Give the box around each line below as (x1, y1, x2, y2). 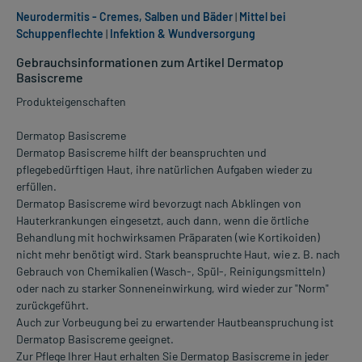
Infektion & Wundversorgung (110, 27, 255, 41)
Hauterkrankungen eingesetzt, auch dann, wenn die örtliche (16, 213, 309, 228)
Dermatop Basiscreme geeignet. (16, 332, 174, 347)
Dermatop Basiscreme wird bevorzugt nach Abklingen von (16, 196, 301, 211)
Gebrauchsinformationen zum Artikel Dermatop (16, 54, 284, 70)
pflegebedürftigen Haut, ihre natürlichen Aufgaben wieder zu (16, 162, 313, 177)
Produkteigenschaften (16, 95, 126, 109)
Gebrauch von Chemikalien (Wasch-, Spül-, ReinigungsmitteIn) (16, 264, 325, 279)
